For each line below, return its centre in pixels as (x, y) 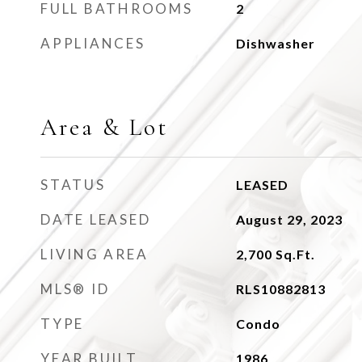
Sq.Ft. (295, 254)
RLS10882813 (280, 289)
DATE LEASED (96, 219)
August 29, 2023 (289, 219)
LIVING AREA (95, 254)
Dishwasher (275, 43)
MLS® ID (75, 289)
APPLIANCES (93, 43)
